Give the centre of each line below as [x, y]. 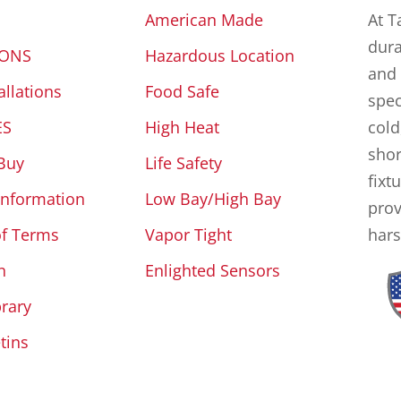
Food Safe [182, 91]
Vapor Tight [188, 234]
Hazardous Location [219, 55]
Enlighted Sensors [212, 270]
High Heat [182, 127]
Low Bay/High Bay [213, 198]
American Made [204, 19]
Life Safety [183, 162]
